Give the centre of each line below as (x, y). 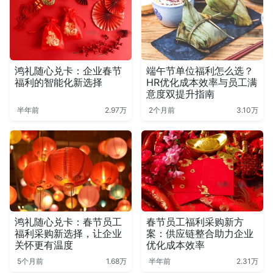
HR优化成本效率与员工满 (202, 82)
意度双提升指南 (180, 94)
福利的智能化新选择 (58, 82)
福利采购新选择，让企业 (68, 233)
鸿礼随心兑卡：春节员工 (68, 222)
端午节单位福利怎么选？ (200, 70)
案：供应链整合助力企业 (200, 233)
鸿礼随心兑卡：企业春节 (68, 70)
